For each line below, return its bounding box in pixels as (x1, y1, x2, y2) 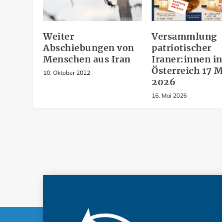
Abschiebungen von (43, 42, 134, 54)
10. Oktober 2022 (43, 69, 91, 77)
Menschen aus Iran (43, 54, 131, 65)
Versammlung (152, 31, 217, 43)
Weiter (43, 31, 74, 43)
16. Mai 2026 (152, 92, 187, 100)
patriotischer (152, 42, 212, 54)
